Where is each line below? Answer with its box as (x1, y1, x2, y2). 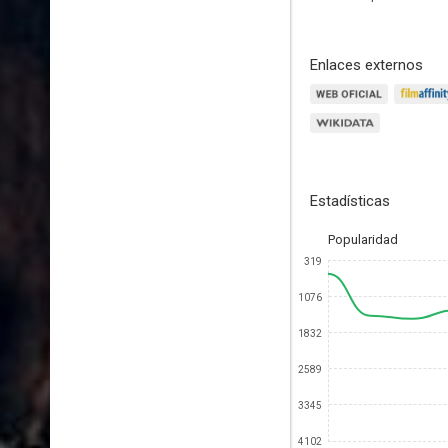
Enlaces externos (310, 56, 423, 74)
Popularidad (328, 232, 398, 247)
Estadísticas (310, 192, 390, 210)
